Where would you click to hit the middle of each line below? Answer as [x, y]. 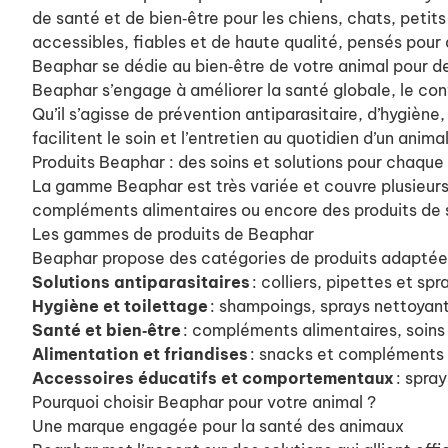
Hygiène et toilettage [120, 306]
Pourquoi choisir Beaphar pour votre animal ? [206, 402]
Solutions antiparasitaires [141, 282]
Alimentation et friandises [140, 354]
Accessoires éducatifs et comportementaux [214, 378]
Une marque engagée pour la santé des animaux [220, 426]
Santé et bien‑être [106, 330]
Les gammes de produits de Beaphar [175, 234]
